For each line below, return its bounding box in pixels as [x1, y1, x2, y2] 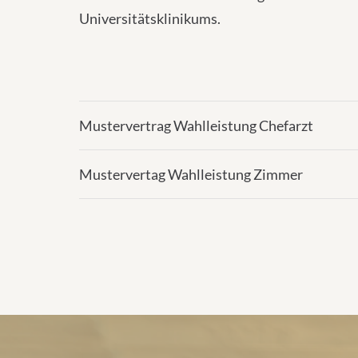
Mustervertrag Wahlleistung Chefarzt [79, 117, 313, 134]
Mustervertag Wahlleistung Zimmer [79, 165, 303, 183]
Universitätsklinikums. [79, 10, 221, 27]
